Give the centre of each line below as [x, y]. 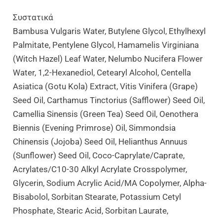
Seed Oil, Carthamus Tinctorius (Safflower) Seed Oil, [109, 100]
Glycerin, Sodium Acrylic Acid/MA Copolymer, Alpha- [110, 183]
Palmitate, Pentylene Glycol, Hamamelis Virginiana [106, 45]
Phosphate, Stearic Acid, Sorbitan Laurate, [91, 210]
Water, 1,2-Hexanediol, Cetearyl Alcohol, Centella [102, 72]
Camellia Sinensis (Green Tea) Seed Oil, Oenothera [106, 114]
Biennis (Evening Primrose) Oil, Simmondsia [94, 128]
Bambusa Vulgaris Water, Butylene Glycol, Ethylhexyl [110, 31]
